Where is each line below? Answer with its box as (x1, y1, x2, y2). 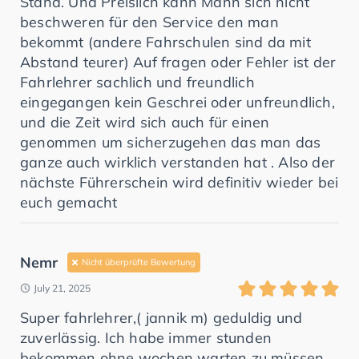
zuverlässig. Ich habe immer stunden (20, 328, 272, 347)
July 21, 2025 (34, 281, 91, 294)
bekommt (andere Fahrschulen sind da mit (20, 32, 311, 51)
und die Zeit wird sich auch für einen (20, 112, 270, 131)
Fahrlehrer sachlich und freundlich (20, 72, 255, 91)
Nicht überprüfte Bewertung (82, 256, 196, 268)
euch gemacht (20, 192, 118, 212)
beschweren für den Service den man (20, 12, 279, 31)
